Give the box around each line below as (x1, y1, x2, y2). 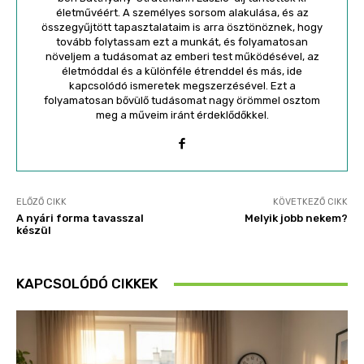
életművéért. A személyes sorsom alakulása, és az (55, 6, 309, 19)
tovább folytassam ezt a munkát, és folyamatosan (56, 36, 308, 49)
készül (16, 224, 51, 237)
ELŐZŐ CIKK (16, 197, 67, 208)
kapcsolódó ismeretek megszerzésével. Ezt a (68, 80, 296, 93)
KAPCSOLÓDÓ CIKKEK (16, 275, 158, 292)
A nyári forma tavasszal (16, 212, 144, 225)
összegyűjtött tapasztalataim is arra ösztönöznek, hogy (41, 21, 323, 34)
